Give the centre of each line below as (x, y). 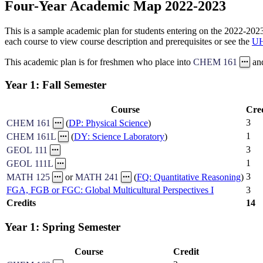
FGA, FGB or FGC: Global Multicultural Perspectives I (110, 190)
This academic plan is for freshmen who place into (99, 62)
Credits (21, 203)
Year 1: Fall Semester (55, 85)
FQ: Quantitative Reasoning (189, 177)
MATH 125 (28, 177)
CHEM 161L (31, 136)
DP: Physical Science (108, 123)
